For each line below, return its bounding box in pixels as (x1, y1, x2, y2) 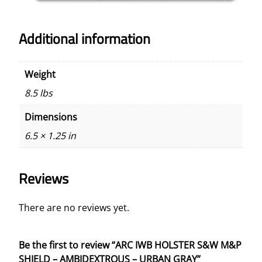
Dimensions (25, 110, 77, 123)
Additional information (19, 27, 150, 49)
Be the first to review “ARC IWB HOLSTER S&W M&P (19, 238, 242, 251)
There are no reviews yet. (19, 201, 129, 214)
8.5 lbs (25, 86, 53, 99)
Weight (25, 67, 56, 81)
